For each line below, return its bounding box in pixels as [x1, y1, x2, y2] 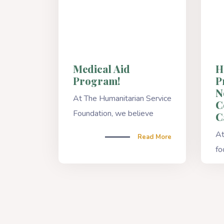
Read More [137, 132, 172, 141]
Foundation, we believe [72, 107, 153, 119]
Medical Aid [72, 61, 130, 75]
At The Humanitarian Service [72, 92, 172, 104]
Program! [72, 73, 120, 87]
